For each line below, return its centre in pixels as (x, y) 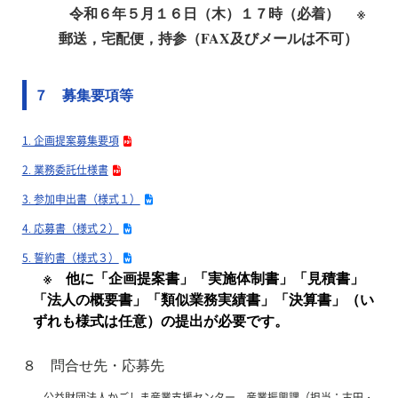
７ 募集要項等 (84, 95)
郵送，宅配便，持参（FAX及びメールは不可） (208, 37)
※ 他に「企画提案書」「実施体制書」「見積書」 (203, 277)
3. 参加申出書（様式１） (81, 199)
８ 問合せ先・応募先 (93, 364)
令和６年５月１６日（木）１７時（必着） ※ (224, 12)
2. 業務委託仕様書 (65, 169)
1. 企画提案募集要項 (70, 140)
